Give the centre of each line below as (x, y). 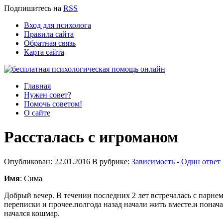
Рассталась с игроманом (91, 137)
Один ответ (201, 161)
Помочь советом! (53, 104)
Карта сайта (44, 52)
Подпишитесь (28, 8)
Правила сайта (49, 34)
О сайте (37, 113)
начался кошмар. (32, 213)
